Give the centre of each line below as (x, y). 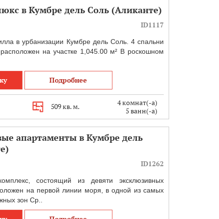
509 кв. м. (65, 106)
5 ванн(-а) (142, 111)
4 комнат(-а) (137, 102)
